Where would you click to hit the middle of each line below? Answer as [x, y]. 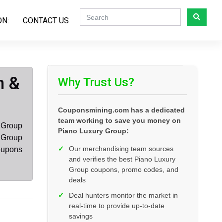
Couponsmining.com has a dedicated [121, 110]
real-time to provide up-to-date [117, 206]
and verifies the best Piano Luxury [122, 159]
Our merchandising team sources [121, 149]
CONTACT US [46, 20]
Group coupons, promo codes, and [124, 170]
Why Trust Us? [96, 83]
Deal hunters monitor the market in [123, 195]
